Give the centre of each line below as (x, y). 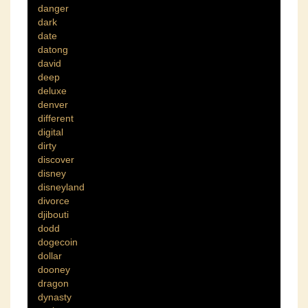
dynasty (55, 297)
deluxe (52, 91)
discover (56, 160)
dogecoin (58, 242)
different (56, 119)
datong (53, 50)
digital (51, 132)
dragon (53, 284)
